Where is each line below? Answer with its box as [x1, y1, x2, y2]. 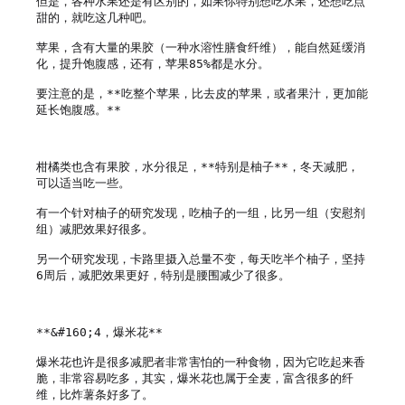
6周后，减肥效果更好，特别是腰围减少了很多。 [36, 268, 290, 282]
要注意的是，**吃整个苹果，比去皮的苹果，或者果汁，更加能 [36, 86, 368, 100]
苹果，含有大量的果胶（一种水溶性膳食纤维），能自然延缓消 [36, 40, 365, 54]
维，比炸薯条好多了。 [36, 387, 154, 401]
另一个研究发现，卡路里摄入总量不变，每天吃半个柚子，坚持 [36, 251, 365, 266]
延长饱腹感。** [36, 102, 121, 117]
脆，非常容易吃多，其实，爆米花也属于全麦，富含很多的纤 [36, 371, 353, 385]
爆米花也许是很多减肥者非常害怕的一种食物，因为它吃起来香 [36, 354, 365, 369]
